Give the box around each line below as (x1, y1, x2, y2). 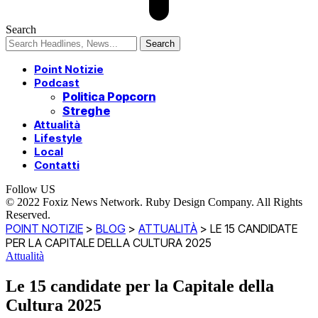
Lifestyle (34, 131, 82, 146)
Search (6, 23, 36, 36)
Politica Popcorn (62, 89, 155, 104)
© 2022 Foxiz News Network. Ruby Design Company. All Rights (6, 196, 302, 209)
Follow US (6, 183, 55, 196)
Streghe (62, 104, 110, 119)
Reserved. (6, 209, 50, 221)
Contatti (34, 158, 79, 172)
